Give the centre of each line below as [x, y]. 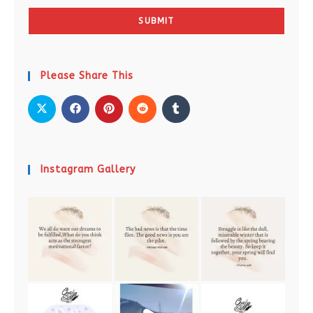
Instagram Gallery [88, 170]
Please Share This [87, 76]
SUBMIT [156, 21]
